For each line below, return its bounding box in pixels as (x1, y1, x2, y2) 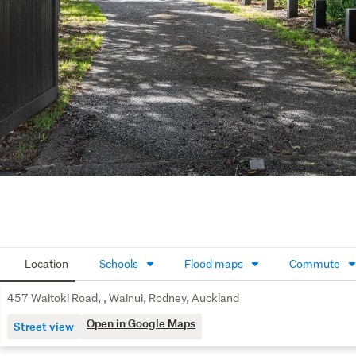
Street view (14, 319, 74, 334)
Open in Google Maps (87, 315, 195, 331)
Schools (97, 257, 141, 271)
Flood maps (182, 257, 246, 271)
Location (22, 257, 68, 271)
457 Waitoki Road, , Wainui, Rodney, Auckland (7, 291, 239, 305)
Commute (287, 257, 342, 271)
